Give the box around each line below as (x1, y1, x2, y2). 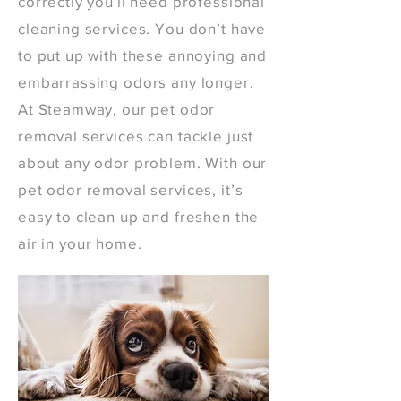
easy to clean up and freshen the (18, 208, 260, 225)
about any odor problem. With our (18, 154, 268, 171)
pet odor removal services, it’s (18, 181, 243, 198)
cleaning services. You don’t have (18, 20, 267, 37)
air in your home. (18, 235, 142, 252)
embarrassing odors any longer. (18, 73, 254, 90)
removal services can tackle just (18, 127, 254, 144)
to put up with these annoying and (18, 47, 268, 64)
